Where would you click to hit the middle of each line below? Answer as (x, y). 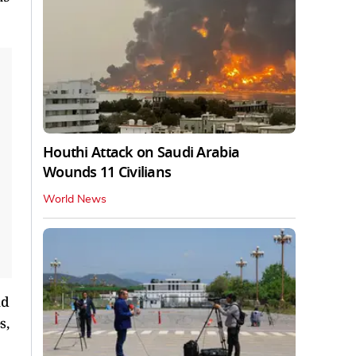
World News (75, 200)
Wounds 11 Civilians (107, 173)
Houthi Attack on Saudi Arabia (141, 153)
